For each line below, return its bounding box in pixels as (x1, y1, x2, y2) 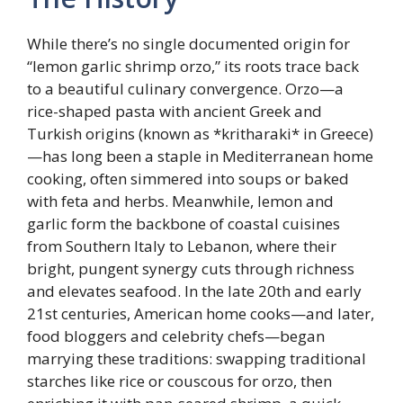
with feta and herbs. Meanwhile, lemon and (27, 190, 334, 211)
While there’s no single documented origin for (27, 32, 350, 54)
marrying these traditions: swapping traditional (27, 347, 366, 369)
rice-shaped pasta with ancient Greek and (27, 100, 322, 121)
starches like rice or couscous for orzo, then (27, 370, 332, 391)
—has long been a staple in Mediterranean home (27, 145, 373, 166)
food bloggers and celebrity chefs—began (27, 325, 325, 346)
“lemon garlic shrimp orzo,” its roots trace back (27, 55, 359, 76)
